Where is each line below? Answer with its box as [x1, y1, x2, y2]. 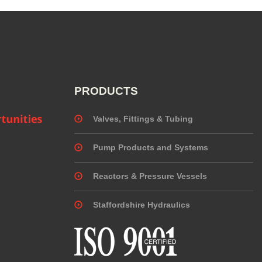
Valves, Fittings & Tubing [93, 114, 193, 123]
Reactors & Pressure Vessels [93, 171, 207, 181]
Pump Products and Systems [93, 143, 208, 152]
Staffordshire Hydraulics [93, 200, 190, 209]
